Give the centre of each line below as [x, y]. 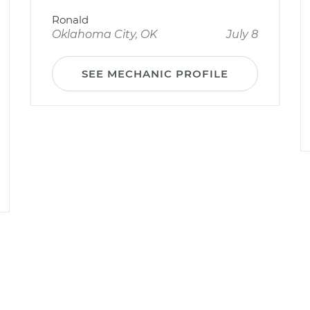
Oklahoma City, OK [104, 34]
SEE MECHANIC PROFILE [155, 74]
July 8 [242, 34]
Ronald [70, 20]
